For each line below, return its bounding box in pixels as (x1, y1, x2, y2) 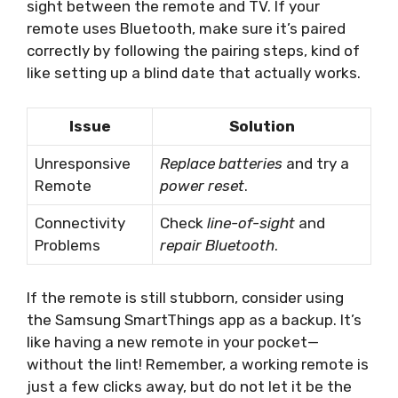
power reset (160, 176, 244, 195)
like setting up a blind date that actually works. (27, 64, 361, 83)
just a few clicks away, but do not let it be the (27, 378, 352, 396)
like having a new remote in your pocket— (27, 333, 319, 352)
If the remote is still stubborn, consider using (27, 289, 344, 307)
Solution (228, 116, 295, 135)
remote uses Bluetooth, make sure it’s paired (27, 20, 346, 38)
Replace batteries (160, 154, 283, 172)
